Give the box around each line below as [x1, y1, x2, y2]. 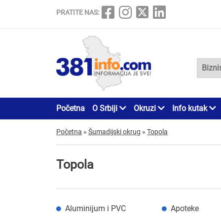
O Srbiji [92, 103, 119, 113]
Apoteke [170, 203, 199, 213]
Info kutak [172, 103, 209, 113]
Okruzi [134, 103, 158, 113]
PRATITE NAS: [56, 8, 99, 16]
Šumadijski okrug [88, 127, 141, 136]
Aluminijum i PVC [65, 203, 126, 213]
